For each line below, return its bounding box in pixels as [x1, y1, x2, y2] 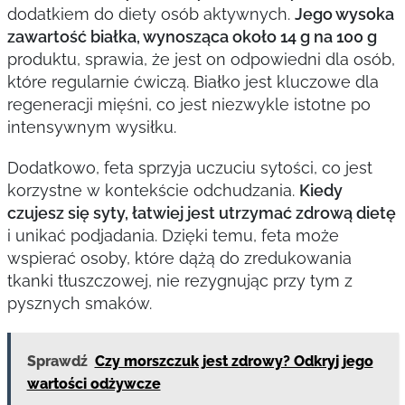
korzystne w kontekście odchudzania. [6, 181, 299, 200]
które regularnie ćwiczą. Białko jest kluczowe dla [6, 72, 379, 91]
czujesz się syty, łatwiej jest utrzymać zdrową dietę [6, 203, 396, 222]
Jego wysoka [294, 5, 394, 24]
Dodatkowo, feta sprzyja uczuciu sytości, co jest [6, 158, 372, 177]
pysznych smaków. [6, 294, 152, 313]
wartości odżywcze [26, 375, 161, 392]
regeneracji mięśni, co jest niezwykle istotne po [6, 95, 371, 114]
